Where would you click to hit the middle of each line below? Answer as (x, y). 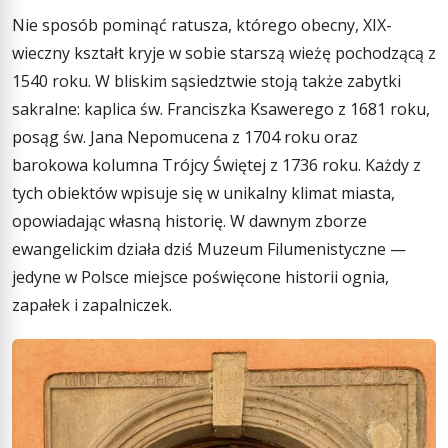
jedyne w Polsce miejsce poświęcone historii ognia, (200, 277)
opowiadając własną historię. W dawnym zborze (189, 221)
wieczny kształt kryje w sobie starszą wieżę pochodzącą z (224, 53)
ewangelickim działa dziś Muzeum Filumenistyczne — (209, 249)
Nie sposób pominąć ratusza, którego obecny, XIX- (202, 25)
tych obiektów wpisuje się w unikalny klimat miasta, (203, 193)
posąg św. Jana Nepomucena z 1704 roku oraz (185, 137)
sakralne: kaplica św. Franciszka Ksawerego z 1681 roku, (221, 109)
